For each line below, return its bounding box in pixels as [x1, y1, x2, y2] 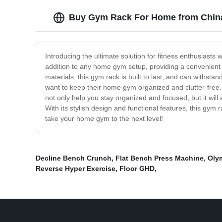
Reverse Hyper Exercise [36, 165, 115, 173]
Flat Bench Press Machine [115, 154, 204, 163]
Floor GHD [119, 165, 155, 173]
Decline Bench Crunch [36, 154, 111, 163]
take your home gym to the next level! [45, 114, 163, 123]
